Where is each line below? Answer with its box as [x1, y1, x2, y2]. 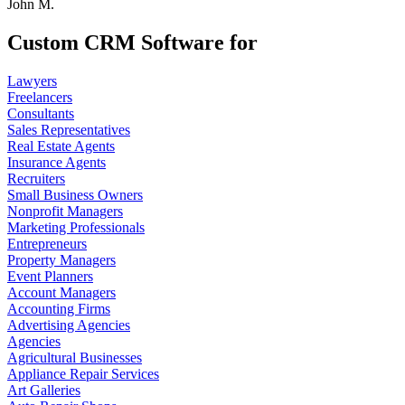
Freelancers [7, 89, 72, 105]
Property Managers [7, 251, 116, 268]
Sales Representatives [7, 121, 130, 137]
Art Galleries [7, 381, 80, 398]
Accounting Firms [7, 300, 110, 316]
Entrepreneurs [7, 235, 87, 251]
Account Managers [7, 284, 116, 300]
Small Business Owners [7, 186, 143, 202]
